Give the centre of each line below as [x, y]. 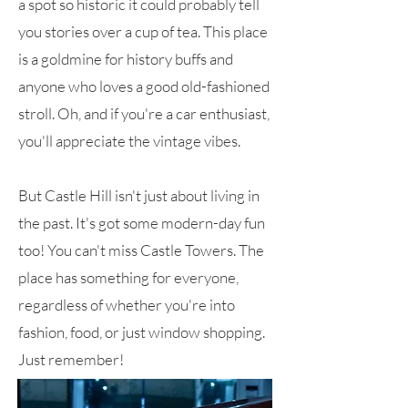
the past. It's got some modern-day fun [142, 223]
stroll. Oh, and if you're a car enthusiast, [144, 114]
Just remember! [71, 360]
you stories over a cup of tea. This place [143, 32]
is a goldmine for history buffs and [126, 59]
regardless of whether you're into [127, 305]
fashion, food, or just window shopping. [142, 332]
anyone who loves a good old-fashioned [144, 87]
